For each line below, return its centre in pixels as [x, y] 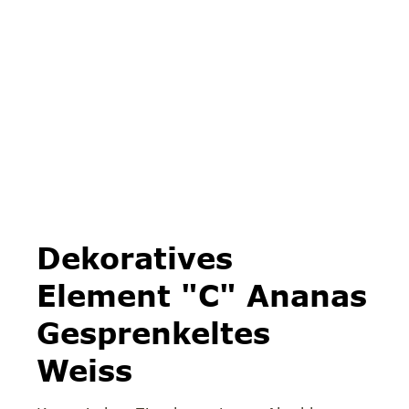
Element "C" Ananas [201, 295]
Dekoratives [134, 257]
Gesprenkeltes [153, 332]
